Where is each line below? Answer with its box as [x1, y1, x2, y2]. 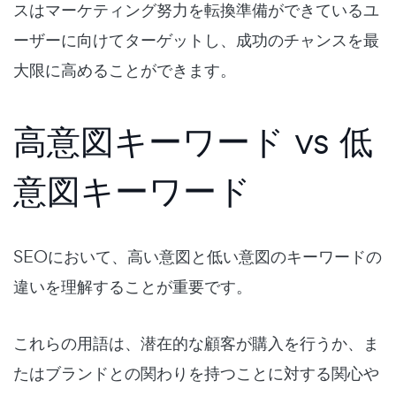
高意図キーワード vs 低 [13, 116, 373, 165]
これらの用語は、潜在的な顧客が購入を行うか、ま [13, 331, 379, 355]
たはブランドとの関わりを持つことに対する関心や [13, 362, 379, 385]
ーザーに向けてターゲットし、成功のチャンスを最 [13, 28, 379, 52]
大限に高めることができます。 [13, 58, 236, 82]
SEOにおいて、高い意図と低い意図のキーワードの [13, 245, 382, 269]
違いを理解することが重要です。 [13, 275, 252, 299]
